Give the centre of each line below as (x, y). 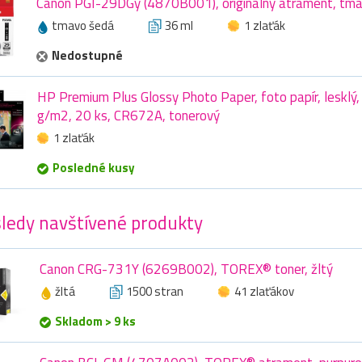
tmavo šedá (83, 26)
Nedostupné (87, 56)
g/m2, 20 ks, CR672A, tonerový (128, 116)
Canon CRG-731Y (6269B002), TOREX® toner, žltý (186, 269)
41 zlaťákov (264, 292)
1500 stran (155, 292)
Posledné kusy (94, 168)
